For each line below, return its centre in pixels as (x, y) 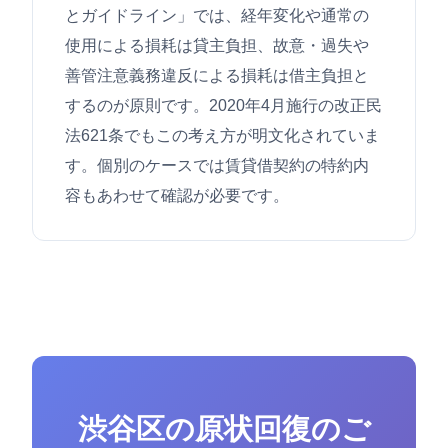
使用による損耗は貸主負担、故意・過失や (217, 46)
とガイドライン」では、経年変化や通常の (217, 16)
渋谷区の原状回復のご (224, 429)
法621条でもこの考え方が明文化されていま (222, 136)
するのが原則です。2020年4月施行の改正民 (223, 106)
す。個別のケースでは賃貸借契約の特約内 (217, 166)
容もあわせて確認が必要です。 (177, 196)
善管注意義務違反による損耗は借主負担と (217, 76)
